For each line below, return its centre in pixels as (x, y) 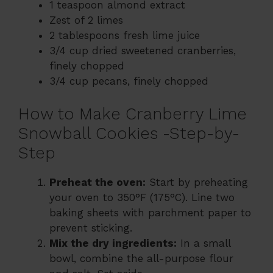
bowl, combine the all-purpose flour (141, 259)
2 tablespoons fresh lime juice (125, 35)
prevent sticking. (91, 228)
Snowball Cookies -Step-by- (129, 134)
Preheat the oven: (97, 183)
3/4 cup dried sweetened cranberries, (143, 50)
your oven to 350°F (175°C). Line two (142, 198)
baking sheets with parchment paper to (150, 213)
